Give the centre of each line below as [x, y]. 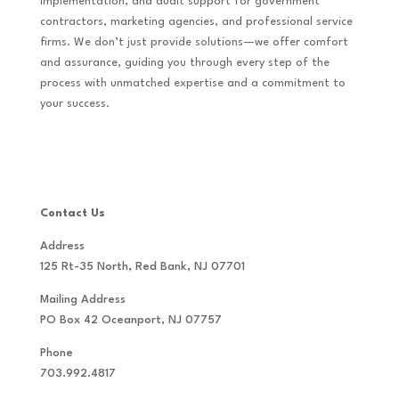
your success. [74, 103]
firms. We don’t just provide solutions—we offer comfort [194, 42]
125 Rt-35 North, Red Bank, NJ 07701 [142, 266]
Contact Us [72, 213]
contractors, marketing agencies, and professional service [196, 21]
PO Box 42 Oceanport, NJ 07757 [130, 320]
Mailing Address [82, 299]
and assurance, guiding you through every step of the [184, 62]
